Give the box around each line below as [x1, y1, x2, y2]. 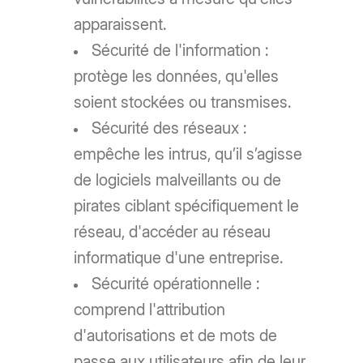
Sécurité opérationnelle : [92, 274, 260, 294]
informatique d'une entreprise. [74, 248, 284, 268]
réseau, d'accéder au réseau [74, 222, 271, 242]
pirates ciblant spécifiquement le [74, 196, 300, 216]
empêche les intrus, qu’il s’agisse [74, 144, 303, 164]
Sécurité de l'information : [92, 41, 269, 61]
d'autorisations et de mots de [74, 326, 278, 346]
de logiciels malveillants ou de [74, 170, 282, 190]
